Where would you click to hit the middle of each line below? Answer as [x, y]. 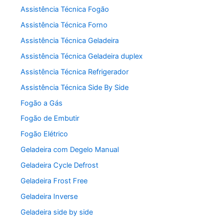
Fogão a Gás [42, 103]
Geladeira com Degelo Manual [70, 150]
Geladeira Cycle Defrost [60, 165]
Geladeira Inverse [49, 197]
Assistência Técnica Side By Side [75, 87]
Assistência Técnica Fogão [65, 9]
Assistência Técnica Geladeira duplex [82, 56]
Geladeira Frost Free [54, 181]
